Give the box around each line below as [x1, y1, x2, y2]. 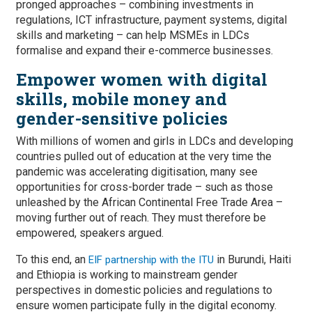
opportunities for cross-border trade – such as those [16, 180, 273, 194]
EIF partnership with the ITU [88, 253, 214, 266]
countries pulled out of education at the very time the [16, 150, 272, 163]
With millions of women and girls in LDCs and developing [16, 134, 293, 148]
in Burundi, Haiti [214, 253, 291, 266]
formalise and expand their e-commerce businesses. [16, 44, 273, 57]
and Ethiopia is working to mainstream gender [16, 268, 237, 281]
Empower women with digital [16, 68, 267, 91]
